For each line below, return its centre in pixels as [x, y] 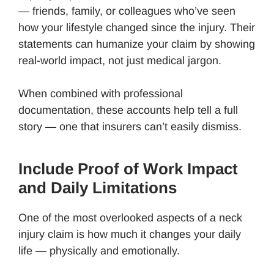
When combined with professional [101, 93]
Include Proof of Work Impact [128, 168]
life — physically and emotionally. [99, 250]
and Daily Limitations [98, 187]
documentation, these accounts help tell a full [128, 110]
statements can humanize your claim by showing [137, 44]
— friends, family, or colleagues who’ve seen [127, 11]
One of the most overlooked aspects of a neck [130, 217]
